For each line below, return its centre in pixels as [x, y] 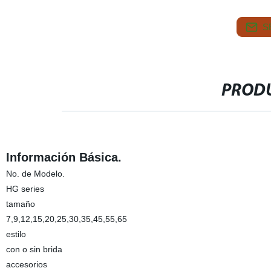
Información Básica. [64, 157]
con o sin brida [34, 249]
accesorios [26, 264]
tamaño [20, 204]
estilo [16, 234]
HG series [25, 189]
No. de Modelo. [35, 174]
